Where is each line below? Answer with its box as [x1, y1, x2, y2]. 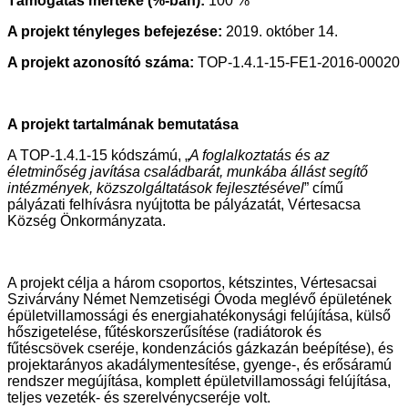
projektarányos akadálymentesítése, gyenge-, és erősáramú [7, 357, 392, 373]
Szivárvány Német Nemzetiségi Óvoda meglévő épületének [7, 291, 392, 308]
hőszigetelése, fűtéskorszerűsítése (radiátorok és [7, 324, 321, 341]
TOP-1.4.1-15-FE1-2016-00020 [198, 55, 400, 71]
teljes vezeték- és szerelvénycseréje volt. [7, 390, 270, 406]
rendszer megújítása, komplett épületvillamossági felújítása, [7, 373, 391, 390]
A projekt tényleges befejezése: [7, 24, 226, 40]
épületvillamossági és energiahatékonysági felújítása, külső [7, 308, 391, 324]
